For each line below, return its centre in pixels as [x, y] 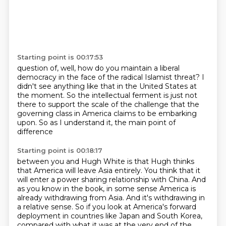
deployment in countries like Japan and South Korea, [109, 216]
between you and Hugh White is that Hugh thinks [105, 161]
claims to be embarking [155, 114]
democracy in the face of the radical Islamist [95, 77]
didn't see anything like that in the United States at [107, 86]
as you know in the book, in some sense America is [106, 189]
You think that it [172, 171]
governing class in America [65, 114]
